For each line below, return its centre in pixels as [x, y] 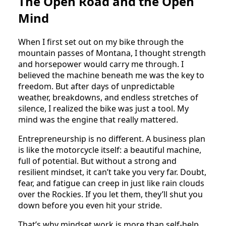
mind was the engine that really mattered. [98, 120]
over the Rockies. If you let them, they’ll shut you [110, 194]
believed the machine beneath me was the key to [111, 75]
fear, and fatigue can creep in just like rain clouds [111, 183]
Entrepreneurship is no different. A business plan [112, 139]
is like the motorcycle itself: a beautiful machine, [110, 150]
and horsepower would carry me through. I [101, 64]
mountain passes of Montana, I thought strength [112, 53]
